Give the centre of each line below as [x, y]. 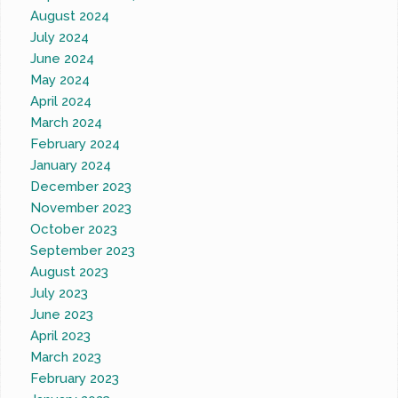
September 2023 [83, 251]
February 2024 [76, 144]
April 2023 [61, 336]
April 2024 [61, 102]
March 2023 [66, 358]
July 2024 [60, 38]
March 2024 [67, 123]
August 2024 [70, 16]
